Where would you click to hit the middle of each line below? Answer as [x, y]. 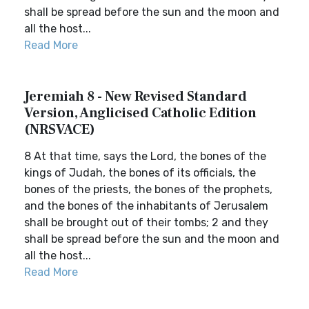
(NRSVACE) [60, 130]
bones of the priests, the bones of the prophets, [148, 189]
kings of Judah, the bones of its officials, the [140, 173]
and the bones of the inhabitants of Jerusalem [146, 206]
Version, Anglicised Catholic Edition [140, 113]
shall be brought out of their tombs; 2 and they [146, 222]
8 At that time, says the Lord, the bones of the [145, 156]
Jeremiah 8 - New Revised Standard [136, 97]
